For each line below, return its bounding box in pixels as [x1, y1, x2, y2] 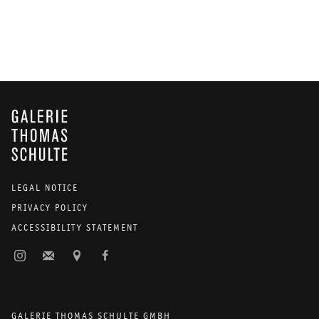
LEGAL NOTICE [11, 182, 78, 193]
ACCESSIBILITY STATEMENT [11, 221, 138, 233]
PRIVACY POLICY [11, 202, 88, 213]
